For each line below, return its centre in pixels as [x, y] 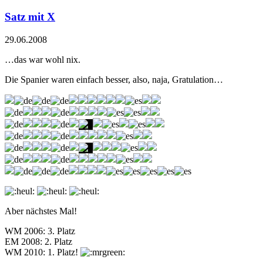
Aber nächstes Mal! [41, 211]
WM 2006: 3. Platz [40, 231]
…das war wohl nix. [43, 60]
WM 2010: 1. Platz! [43, 252]
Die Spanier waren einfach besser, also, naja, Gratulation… [114, 80]
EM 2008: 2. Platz [38, 242]
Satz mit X [30, 17]
